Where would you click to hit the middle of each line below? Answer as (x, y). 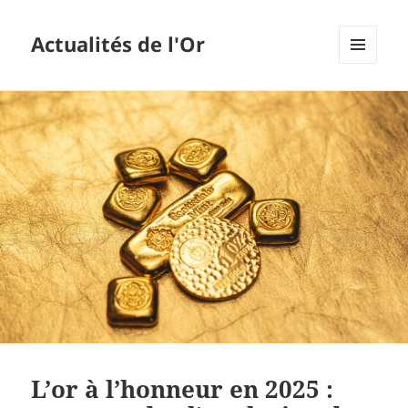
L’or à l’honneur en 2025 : (183, 388)
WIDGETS (365, 102)
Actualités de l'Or (118, 44)
